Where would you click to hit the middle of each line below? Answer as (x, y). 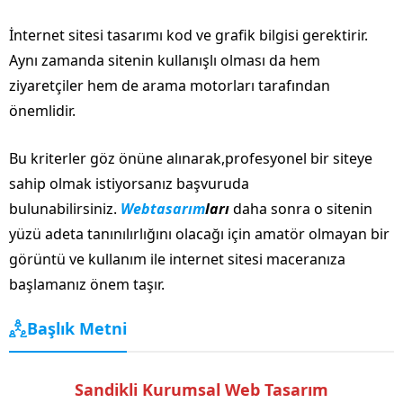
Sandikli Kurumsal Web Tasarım (201, 389)
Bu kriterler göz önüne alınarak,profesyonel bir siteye (191, 158)
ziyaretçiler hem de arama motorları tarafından (170, 85)
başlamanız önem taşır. (87, 284)
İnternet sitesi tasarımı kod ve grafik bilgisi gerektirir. (188, 35)
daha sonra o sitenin (301, 208)
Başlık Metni (77, 328)
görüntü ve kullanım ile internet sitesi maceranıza (177, 259)
